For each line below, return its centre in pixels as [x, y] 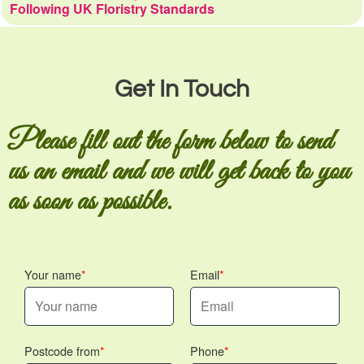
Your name [53, 274]
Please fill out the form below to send [170, 142]
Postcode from [62, 351]
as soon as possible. [89, 202]
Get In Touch [182, 89]
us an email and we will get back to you [179, 172]
